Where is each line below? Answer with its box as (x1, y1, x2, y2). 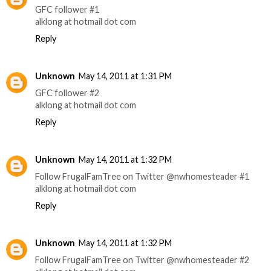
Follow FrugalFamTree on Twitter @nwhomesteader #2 (35, 255, 249, 266)
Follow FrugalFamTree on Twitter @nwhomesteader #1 (35, 171, 249, 182)
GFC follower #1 (35, 4, 99, 15)
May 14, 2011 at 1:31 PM (79, 71, 172, 82)
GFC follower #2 (35, 88, 99, 99)
